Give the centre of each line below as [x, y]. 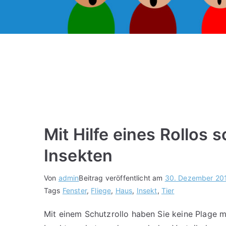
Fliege [101, 190]
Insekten [78, 155]
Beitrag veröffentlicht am [122, 178]
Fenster [74, 190]
